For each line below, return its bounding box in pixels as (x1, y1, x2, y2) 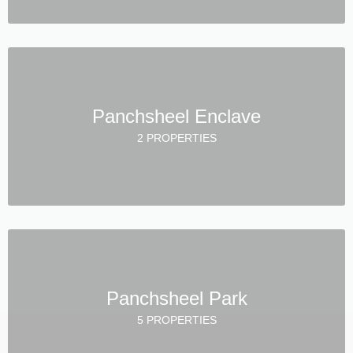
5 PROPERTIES (136, 313, 217, 326)
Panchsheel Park (106, 287, 247, 309)
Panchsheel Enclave (92, 105, 261, 127)
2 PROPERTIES (136, 131, 217, 144)
